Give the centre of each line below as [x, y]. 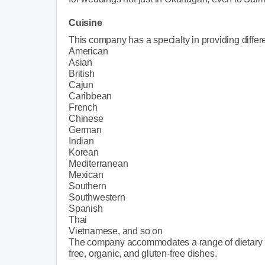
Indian [81, 141]
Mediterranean [98, 163]
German [85, 130]
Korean [84, 152]
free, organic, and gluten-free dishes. [143, 253]
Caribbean [91, 96]
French [83, 107]
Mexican [86, 174]
